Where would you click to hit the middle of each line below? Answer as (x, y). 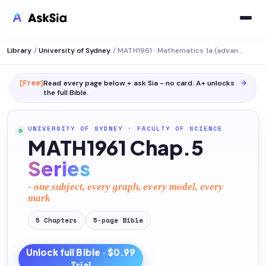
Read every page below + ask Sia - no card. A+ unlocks (139, 83)
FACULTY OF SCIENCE (180, 129)
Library (20, 50)
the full (56, 93)
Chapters (61, 220)
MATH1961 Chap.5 (116, 148)
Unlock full (51, 252)
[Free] (32, 83)
